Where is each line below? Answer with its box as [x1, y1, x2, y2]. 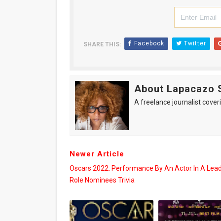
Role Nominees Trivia [69, 176, 135, 184]
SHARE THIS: [83, 41, 121, 48]
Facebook [132, 40, 164, 47]
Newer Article [69, 149, 124, 158]
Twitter [182, 40, 206, 47]
